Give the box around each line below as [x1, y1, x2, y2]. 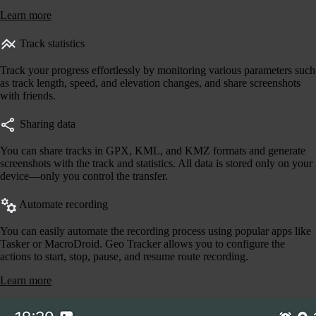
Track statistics [17, 37, 85, 49]
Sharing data [17, 117, 75, 130]
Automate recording [17, 197, 108, 210]
